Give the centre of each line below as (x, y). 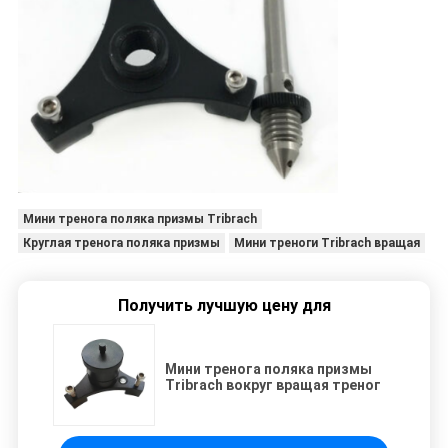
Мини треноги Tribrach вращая (326, 242)
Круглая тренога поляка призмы (121, 242)
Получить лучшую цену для (224, 305)
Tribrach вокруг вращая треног (273, 384)
